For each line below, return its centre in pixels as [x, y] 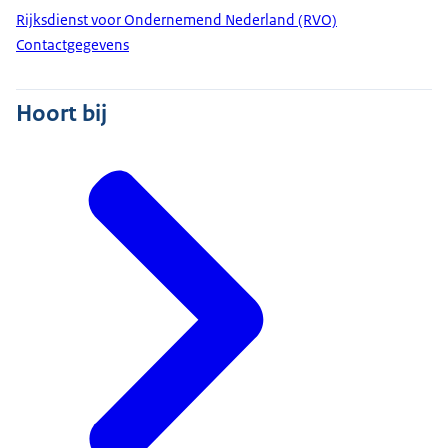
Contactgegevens [72, 44]
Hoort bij [61, 113]
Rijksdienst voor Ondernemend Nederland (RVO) [176, 20]
